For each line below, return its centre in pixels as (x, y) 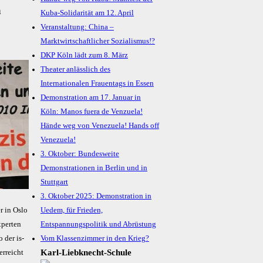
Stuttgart (54, 182)
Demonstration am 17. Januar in (90, 98)
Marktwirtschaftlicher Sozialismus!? (97, 41)
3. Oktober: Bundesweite (80, 154)
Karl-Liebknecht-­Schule (86, 253)
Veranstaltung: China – (77, 27)
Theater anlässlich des (75, 70)
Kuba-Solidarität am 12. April (87, 13)
